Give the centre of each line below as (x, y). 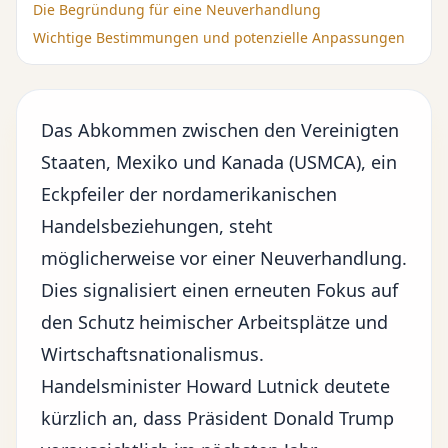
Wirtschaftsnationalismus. (152, 354)
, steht (246, 226)
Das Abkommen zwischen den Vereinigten (220, 130)
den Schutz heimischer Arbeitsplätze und (214, 322)
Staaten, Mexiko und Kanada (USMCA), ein (219, 162)
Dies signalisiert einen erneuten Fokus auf (219, 290)
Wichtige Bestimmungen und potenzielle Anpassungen (219, 37)
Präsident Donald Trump (290, 418)
